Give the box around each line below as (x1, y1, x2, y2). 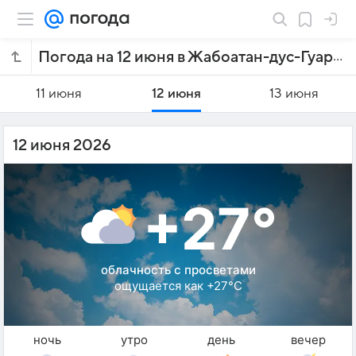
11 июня (35, 87, 82, 101)
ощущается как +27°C (114, 278, 242, 293)
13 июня (269, 87, 319, 101)
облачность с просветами (100, 262, 256, 277)
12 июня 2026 (13, 137, 111, 154)
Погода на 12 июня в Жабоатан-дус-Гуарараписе (333, 48, 342, 64)
